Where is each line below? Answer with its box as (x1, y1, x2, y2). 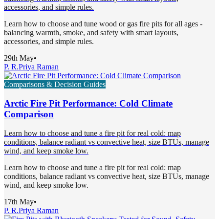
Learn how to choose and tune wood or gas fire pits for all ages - (4, 20, 202, 28)
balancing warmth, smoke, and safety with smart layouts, (4, 28, 178, 37)
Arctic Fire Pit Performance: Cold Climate (4, 98, 173, 109)
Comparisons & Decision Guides (4, 80, 106, 89)
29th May (4, 54, 34, 63)
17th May (4, 197, 34, 206)
